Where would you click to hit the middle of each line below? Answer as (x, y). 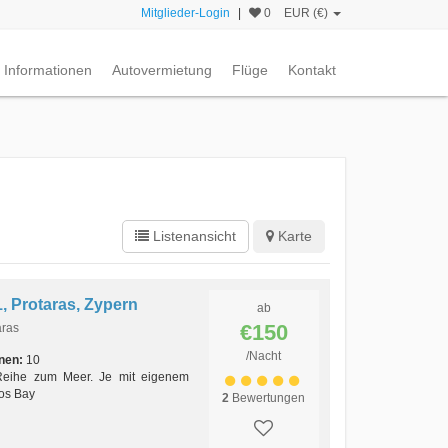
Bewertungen (267, 398)
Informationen (48, 70)
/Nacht (264, 356)
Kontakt (312, 70)
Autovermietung (162, 70)
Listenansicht (192, 236)
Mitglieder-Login (185, 13)
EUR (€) (307, 13)
